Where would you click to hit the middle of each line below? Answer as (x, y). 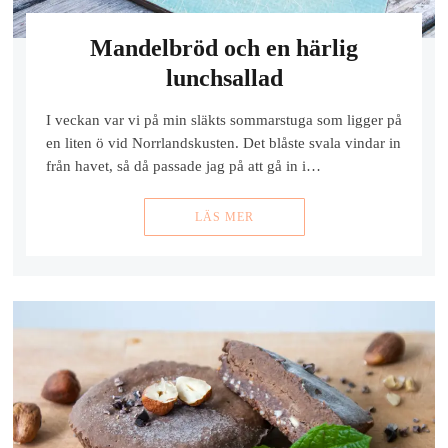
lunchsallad (224, 77)
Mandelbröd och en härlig (224, 47)
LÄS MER (224, 217)
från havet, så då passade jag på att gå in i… (183, 166)
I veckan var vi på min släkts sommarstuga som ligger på (223, 120)
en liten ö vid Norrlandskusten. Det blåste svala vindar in (223, 143)
